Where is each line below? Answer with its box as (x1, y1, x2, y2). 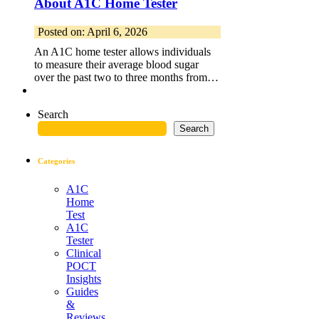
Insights (66, 272, 101, 285)
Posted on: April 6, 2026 (38, 25, 147, 38)
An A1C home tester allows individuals (34, 45, 211, 58)
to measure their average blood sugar (34, 58, 199, 70)
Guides (66, 285, 98, 298)
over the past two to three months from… (34, 70, 219, 83)
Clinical (66, 246, 101, 259)
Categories (38, 156, 75, 165)
